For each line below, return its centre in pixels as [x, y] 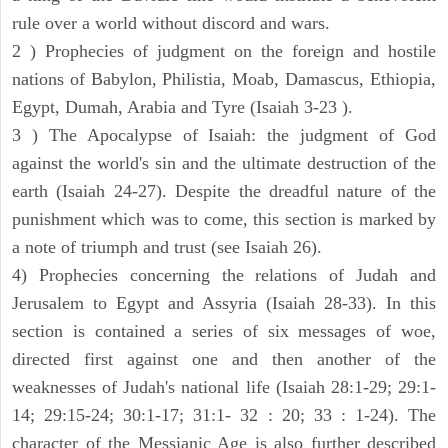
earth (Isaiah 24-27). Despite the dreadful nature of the [224, 191]
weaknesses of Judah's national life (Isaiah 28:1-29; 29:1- [224, 387]
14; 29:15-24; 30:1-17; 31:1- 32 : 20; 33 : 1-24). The [224, 415]
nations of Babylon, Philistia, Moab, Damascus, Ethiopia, [224, 79]
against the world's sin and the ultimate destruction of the [224, 163]
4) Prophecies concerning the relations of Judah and [224, 275]
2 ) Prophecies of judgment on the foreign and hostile [224, 51]
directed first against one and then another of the [224, 359]
